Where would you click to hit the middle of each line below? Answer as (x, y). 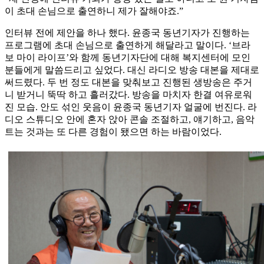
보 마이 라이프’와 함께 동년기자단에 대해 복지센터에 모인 (128, 58)
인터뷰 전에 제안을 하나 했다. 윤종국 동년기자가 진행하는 (127, 33)
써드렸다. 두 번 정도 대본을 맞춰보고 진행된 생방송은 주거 (128, 82)
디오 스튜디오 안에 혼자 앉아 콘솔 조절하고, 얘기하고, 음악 (130, 120)
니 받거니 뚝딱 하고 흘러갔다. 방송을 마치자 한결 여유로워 (128, 95)
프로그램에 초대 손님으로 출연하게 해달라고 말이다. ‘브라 (128, 45)
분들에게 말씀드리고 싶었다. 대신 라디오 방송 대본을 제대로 (132, 70)
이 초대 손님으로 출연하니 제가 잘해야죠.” (94, 11)
